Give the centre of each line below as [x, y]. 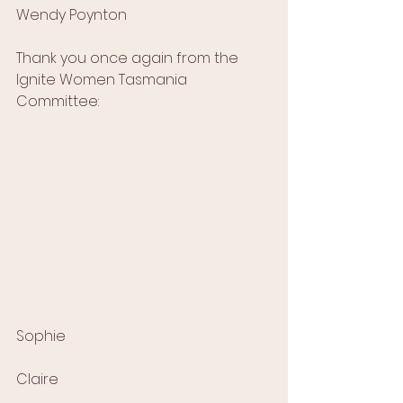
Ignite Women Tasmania [103, 80]
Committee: [58, 102]
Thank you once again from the [129, 58]
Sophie [41, 336]
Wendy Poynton [72, 15]
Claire [37, 380]
